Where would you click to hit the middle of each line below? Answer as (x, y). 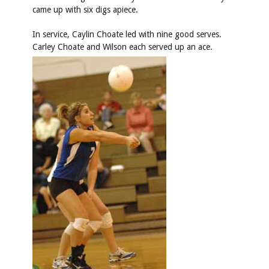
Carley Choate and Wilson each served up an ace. (122, 47)
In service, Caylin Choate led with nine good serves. (127, 34)
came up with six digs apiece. (85, 9)
